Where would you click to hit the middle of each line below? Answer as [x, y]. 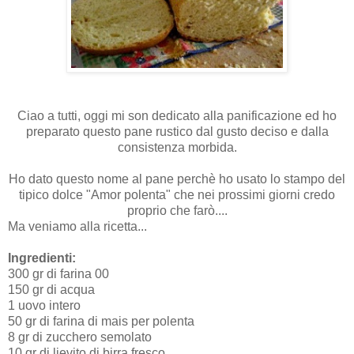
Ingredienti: [42, 258]
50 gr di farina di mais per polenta [101, 322]
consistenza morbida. [177, 148]
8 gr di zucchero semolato [80, 337]
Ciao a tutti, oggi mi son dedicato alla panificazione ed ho [177, 116]
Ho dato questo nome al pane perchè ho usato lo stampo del [177, 179]
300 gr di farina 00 [58, 274]
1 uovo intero [44, 306]
